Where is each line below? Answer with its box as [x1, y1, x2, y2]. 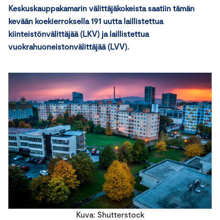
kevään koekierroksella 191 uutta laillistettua [8, 16, 163, 26]
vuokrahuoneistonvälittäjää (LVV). [8, 42, 129, 51]
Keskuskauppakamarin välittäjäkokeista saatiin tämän [8, 3, 194, 13]
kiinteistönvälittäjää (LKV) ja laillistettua [8, 29, 149, 38]
